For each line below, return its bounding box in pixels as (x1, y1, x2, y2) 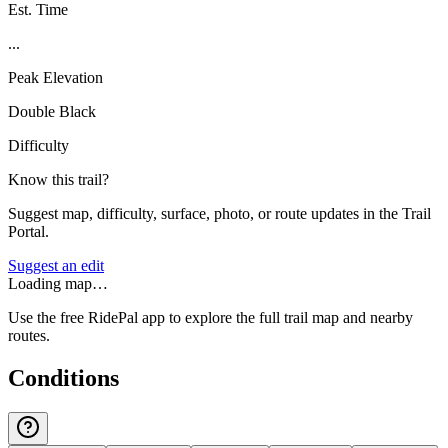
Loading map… (8, 274, 108, 292)
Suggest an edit (8, 256, 104, 274)
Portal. (8, 222, 49, 240)
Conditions (8, 364, 119, 391)
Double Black (8, 102, 96, 120)
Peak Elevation (8, 68, 103, 86)
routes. (8, 326, 50, 344)
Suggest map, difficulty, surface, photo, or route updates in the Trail (8, 204, 431, 222)
